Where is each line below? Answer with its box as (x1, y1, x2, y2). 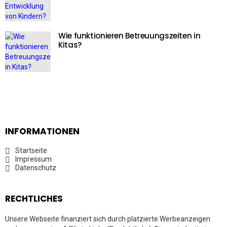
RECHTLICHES (5, 193, 63, 205)
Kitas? (58, 40, 82, 50)
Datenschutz (15, 164, 56, 172)
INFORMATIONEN (5, 125, 80, 137)
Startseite (15, 146, 47, 155)
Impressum (15, 155, 52, 163)
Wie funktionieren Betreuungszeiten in (58, 30, 201, 41)
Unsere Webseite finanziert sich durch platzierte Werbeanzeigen (5, 215, 210, 223)
